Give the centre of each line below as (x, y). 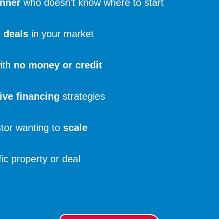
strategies (83, 96)
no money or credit (58, 65)
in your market (61, 33)
